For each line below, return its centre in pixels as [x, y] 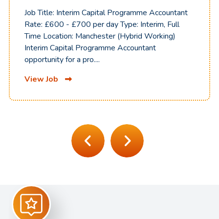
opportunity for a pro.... [62, 60]
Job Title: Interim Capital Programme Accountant [106, 13]
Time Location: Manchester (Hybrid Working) [100, 36]
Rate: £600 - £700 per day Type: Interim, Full [102, 24]
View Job [41, 79]
